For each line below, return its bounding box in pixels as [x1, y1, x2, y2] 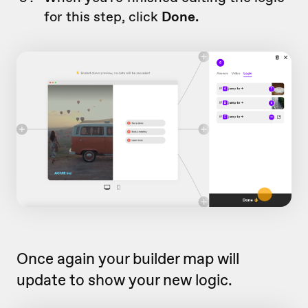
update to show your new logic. [16, 269, 232, 291]
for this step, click [44, 7, 162, 25]
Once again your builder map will [16, 248, 239, 269]
